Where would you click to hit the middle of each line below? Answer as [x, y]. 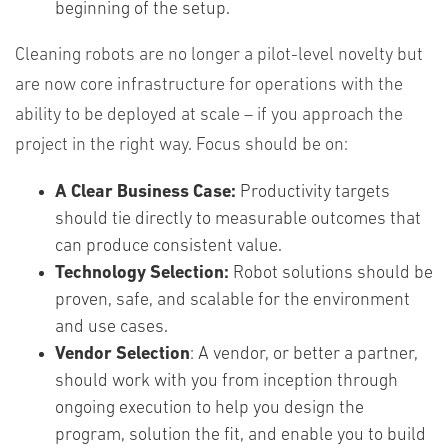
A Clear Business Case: [145, 192]
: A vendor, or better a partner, [304, 354]
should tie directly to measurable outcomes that [238, 219]
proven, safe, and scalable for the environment [232, 300]
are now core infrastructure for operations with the [209, 85]
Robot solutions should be [331, 273]
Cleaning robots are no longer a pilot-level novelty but [219, 55]
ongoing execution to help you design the [209, 408]
